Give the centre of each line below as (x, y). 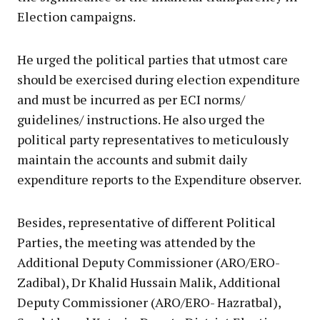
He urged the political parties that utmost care (152, 59)
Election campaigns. (76, 16)
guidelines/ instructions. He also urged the (141, 119)
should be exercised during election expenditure (159, 79)
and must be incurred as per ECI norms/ (131, 99)
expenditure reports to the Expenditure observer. (159, 179)
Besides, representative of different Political (146, 222)
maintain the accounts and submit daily (132, 159)
